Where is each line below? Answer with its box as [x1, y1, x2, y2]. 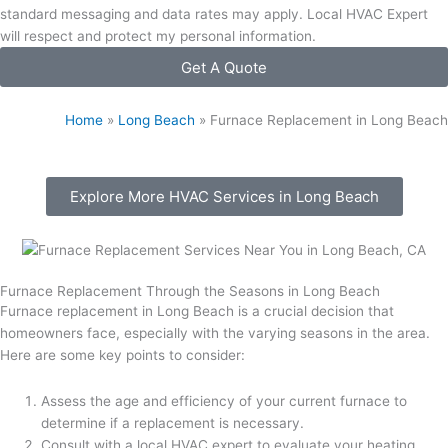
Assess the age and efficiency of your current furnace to [41, 393, 408, 410]
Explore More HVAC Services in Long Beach [69, 187, 379, 207]
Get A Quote [181, 57, 267, 77]
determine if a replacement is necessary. [41, 415, 305, 432]
